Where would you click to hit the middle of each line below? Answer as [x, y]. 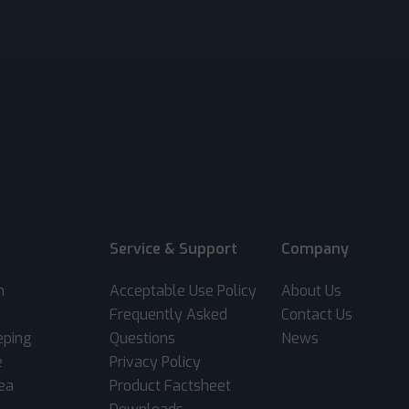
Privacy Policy [156, 362]
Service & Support [174, 248]
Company [315, 248]
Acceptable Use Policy [184, 290]
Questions [143, 338]
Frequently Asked [169, 314]
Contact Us [316, 314]
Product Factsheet [171, 385]
